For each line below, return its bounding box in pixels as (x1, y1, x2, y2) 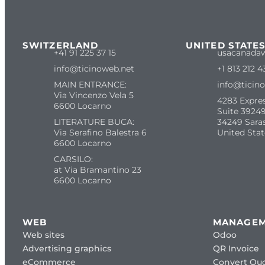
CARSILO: (53, 153, 93, 164)
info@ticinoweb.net (53, 63, 134, 74)
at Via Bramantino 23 (53, 164, 141, 175)
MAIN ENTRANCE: (53, 79, 127, 90)
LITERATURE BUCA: (53, 116, 134, 127)
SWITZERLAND (22, 39, 99, 51)
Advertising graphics (22, 243, 111, 254)
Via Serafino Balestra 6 (53, 127, 147, 138)
